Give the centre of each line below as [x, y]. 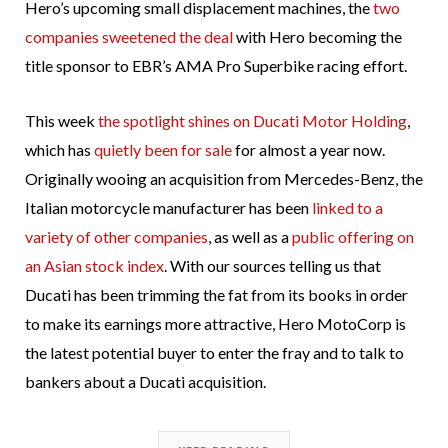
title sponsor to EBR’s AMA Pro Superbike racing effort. [216, 66]
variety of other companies [116, 237]
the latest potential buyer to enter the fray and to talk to [214, 353]
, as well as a [250, 237]
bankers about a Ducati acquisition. [145, 382]
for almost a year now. [308, 150]
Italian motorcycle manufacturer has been [168, 208]
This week [61, 121]
